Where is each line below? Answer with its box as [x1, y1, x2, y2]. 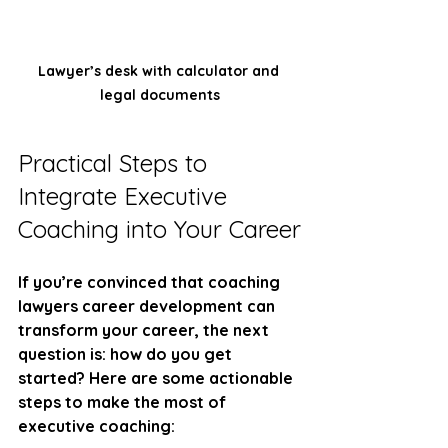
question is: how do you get [18, 343, 236, 364]
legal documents [100, 85, 220, 104]
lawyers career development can [18, 295, 279, 316]
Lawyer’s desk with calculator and [37, 61, 283, 80]
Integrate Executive [18, 180, 234, 211]
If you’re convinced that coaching [18, 271, 284, 292]
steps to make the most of [18, 391, 230, 412]
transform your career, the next [18, 319, 273, 340]
